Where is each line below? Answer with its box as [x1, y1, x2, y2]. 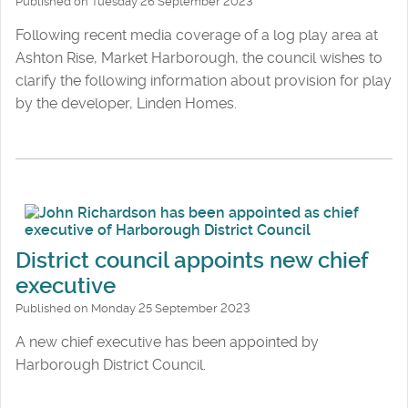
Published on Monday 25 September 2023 [15, 301, 250, 315]
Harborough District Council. [15, 355, 206, 373]
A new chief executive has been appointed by [15, 332, 319, 351]
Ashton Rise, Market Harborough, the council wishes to [15, 49, 382, 67]
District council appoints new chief [15, 247, 368, 273]
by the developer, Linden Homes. [15, 95, 237, 113]
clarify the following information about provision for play [15, 72, 392, 90]
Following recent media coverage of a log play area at [15, 26, 378, 45]
